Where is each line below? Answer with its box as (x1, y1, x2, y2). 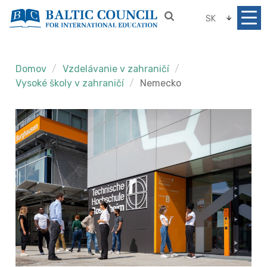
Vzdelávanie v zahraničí (63, 63, 170, 74)
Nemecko (140, 77, 182, 89)
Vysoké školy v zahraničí (15, 77, 127, 89)
